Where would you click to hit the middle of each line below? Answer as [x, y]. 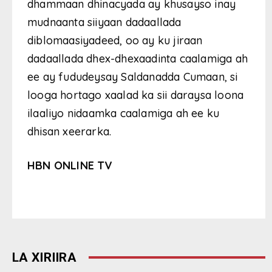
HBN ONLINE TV [70, 165]
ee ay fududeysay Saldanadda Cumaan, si [133, 76]
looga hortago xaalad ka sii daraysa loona [136, 95]
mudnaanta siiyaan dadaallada [104, 22]
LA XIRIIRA [44, 257]
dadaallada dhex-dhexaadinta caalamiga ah [138, 58]
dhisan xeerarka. [70, 131]
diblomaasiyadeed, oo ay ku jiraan [115, 40]
